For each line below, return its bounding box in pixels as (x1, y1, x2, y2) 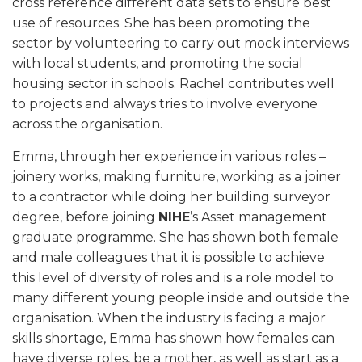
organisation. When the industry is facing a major (12, 310, 326, 326)
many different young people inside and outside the (12, 290, 350, 305)
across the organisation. (12, 116, 162, 132)
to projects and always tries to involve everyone (12, 96, 318, 112)
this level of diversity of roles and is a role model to (12, 270, 334, 285)
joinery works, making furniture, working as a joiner (12, 169, 341, 184)
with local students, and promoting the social (12, 56, 303, 71)
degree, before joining (12, 209, 158, 225)
